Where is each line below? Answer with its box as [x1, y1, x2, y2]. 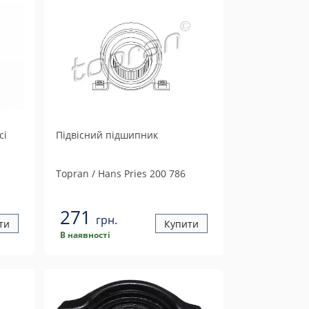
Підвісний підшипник [55, 128, 158, 141]
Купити [163, 217, 199, 230]
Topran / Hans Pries [55, 167, 147, 180]
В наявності [59, 229, 110, 241]
